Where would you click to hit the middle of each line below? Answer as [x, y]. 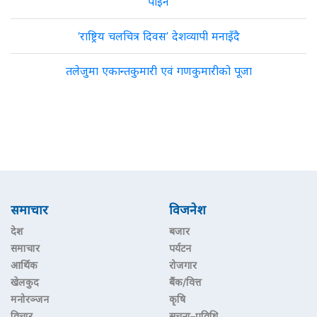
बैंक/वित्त [185, 282]
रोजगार [183, 265]
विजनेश [188, 210]
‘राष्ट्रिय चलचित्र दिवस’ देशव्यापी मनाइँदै [158, 36]
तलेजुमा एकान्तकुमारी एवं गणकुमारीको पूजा [158, 71]
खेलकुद [25, 282]
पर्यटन [180, 248]
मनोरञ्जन [30, 299]
